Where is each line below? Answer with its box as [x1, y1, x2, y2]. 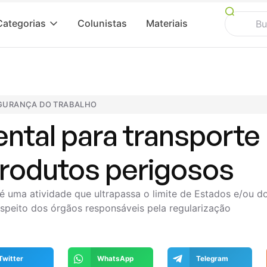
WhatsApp [97, 254, 133, 263]
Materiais [145, 17, 188, 29]
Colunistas [77, 17, 127, 29]
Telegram [195, 254, 228, 263]
